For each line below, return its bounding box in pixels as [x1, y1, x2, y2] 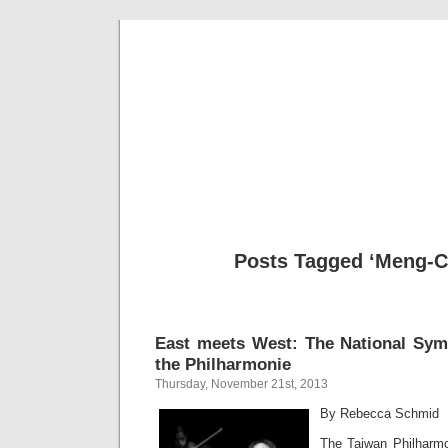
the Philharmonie [155, 354, 291, 374]
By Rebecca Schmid [320, 406, 439, 421]
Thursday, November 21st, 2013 [155, 377, 328, 391]
